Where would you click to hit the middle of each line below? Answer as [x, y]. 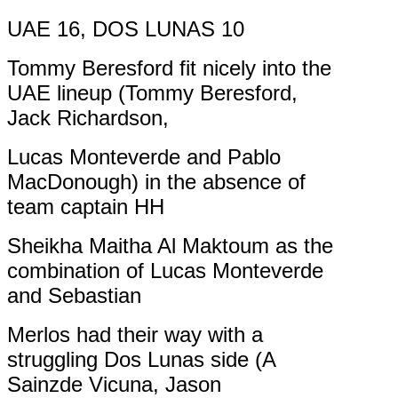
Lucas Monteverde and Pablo [144, 157]
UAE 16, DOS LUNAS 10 [126, 29]
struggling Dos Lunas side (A [141, 360]
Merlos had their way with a [135, 335]
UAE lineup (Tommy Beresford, [152, 93]
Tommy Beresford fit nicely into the [169, 68]
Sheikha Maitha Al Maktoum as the [170, 246]
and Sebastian [74, 296]
